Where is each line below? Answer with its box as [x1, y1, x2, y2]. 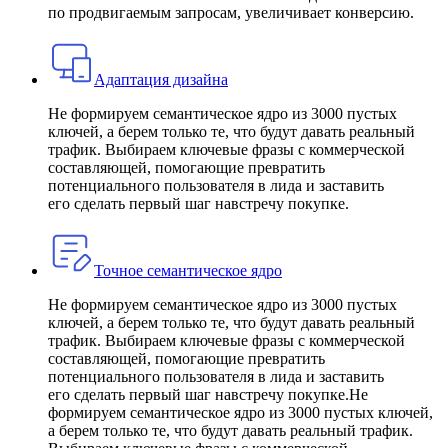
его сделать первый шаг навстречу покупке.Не [48, 385, 368, 403]
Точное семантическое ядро [94, 261, 282, 279]
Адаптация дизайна [94, 70, 228, 88]
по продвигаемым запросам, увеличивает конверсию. [48, 3, 414, 21]
